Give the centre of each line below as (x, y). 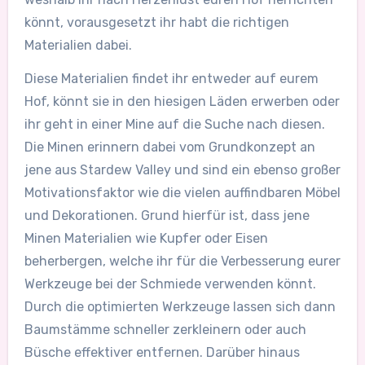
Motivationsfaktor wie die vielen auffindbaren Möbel (182, 192)
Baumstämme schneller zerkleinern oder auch (165, 329)
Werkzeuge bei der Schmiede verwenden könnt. (170, 284)
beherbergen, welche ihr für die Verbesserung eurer (182, 261)
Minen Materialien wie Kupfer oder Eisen (146, 238)
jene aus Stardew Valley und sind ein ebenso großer (182, 169)
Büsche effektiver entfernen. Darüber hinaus (162, 352)
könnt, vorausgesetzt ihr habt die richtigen (156, 23)
